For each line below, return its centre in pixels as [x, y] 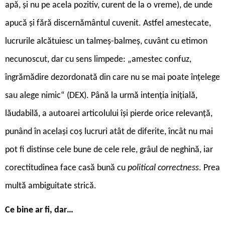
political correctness [163, 168]
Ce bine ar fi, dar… [39, 210]
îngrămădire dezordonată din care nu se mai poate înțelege [113, 77]
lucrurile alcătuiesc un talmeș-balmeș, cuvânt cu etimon [106, 41]
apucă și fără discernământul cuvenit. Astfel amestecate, [108, 23]
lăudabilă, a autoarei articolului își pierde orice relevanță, [109, 114]
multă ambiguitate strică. [51, 186]
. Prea [209, 168]
